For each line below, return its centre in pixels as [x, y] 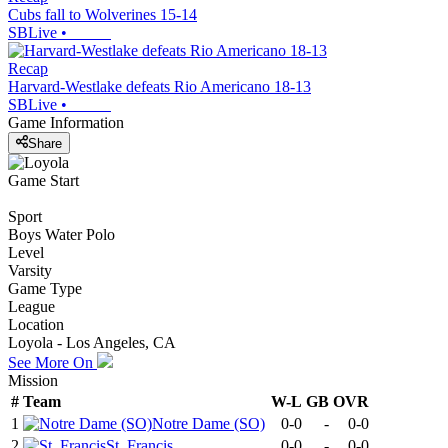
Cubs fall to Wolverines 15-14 [102, 15]
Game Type [45, 288]
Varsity [30, 270]
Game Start [43, 180]
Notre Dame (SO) [208, 423]
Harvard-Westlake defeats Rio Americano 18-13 [159, 87]
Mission [33, 380]
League [31, 306]
